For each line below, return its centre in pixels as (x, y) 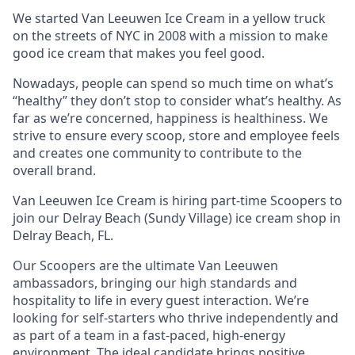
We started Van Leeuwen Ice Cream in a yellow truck (169, 18)
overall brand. (54, 170)
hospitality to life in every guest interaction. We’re (161, 300)
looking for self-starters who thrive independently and (176, 318)
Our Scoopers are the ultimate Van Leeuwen (145, 265)
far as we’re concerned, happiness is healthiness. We (170, 118)
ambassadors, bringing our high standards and (155, 283)
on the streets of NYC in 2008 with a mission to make (170, 36)
